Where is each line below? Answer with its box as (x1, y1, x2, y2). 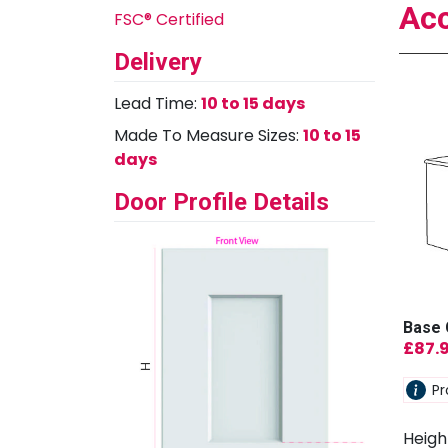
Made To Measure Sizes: (114, 123, 303, 147)
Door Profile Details (114, 187, 329, 216)
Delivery (114, 47, 202, 76)
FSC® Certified (114, 7, 224, 31)
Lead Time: (114, 91, 201, 115)
